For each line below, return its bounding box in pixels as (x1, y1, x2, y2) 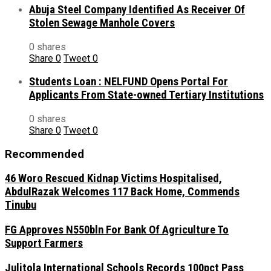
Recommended (5, 147, 84, 161)
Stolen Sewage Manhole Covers (29, 16, 175, 30)
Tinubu (5, 198, 36, 212)
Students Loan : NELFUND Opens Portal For (29, 75, 228, 89)
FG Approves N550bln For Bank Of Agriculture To (5, 223, 229, 237)
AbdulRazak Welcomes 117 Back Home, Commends (5, 185, 240, 199)
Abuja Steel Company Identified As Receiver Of (29, 2, 245, 16)
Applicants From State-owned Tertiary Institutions (29, 88, 264, 102)
